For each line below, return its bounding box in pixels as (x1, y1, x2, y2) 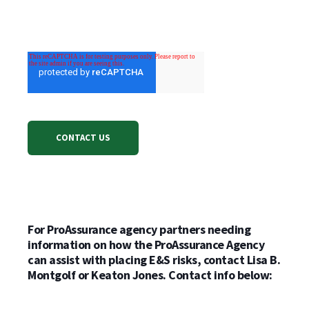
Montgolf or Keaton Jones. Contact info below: (28, 266, 272, 283)
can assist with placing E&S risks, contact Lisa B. (28, 251, 280, 268)
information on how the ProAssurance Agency (28, 236, 264, 252)
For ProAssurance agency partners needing (28, 221, 250, 237)
